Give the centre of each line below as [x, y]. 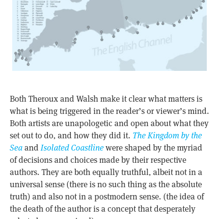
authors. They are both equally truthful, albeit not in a [106, 172]
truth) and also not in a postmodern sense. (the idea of [107, 196]
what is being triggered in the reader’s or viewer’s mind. [109, 111]
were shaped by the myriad [153, 147]
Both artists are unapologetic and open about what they [109, 123]
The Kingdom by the [167, 135]
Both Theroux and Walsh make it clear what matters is [106, 99]
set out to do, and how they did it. [71, 135]
